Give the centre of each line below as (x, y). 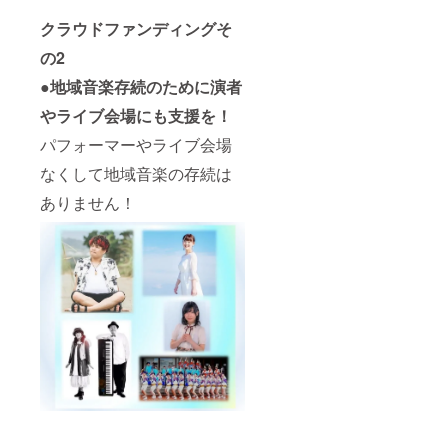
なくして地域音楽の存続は (136, 174)
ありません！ (88, 203)
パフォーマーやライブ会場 (136, 145)
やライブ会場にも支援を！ (136, 116)
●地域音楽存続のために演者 (141, 87)
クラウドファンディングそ (136, 29)
